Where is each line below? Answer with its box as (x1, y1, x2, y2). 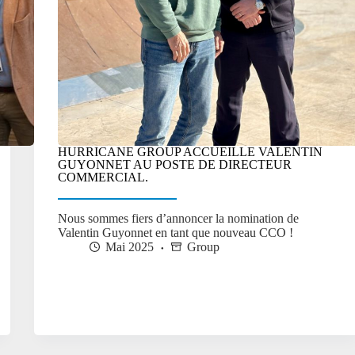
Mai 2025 (105, 240, 155, 254)
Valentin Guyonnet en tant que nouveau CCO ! (58, 226, 294, 240)
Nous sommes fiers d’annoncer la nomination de (58, 212, 300, 226)
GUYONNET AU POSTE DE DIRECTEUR (58, 158, 292, 172)
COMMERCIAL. (58, 170, 149, 185)
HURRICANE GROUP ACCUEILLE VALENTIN (58, 145, 323, 159)
